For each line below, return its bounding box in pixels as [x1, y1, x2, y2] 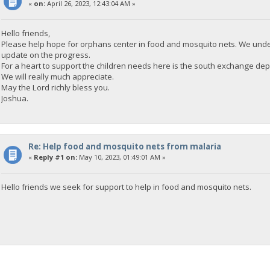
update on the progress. [1, 49, 91, 60]
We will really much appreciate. [1, 71, 115, 82]
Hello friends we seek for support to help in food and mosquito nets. [1, 181, 252, 193]
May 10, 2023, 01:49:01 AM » [77, 152, 166, 162]
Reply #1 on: [33, 152, 77, 162]
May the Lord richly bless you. [1, 81, 110, 93]
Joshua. [1, 92, 29, 104]
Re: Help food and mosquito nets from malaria [28, 141, 221, 152]
